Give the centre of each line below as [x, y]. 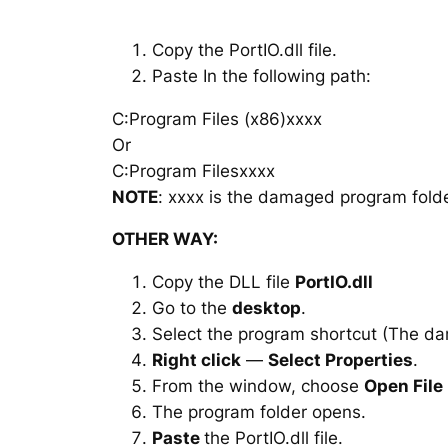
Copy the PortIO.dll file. [244, 49]
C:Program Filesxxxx [193, 170]
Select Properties [340, 360]
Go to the [192, 308]
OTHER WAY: [165, 239]
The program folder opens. [259, 412]
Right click [196, 360]
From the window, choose [258, 386]
